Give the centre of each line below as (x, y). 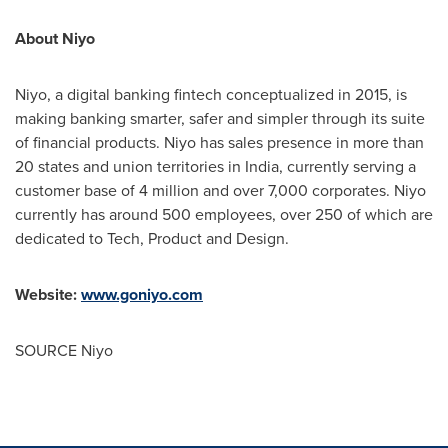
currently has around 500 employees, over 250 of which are (224, 214)
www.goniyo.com (142, 294)
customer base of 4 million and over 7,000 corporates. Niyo (220, 190)
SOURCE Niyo (64, 350)
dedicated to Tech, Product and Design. (168, 238)
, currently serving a (347, 166)
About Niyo (71, 38)
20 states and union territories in (130, 166)
